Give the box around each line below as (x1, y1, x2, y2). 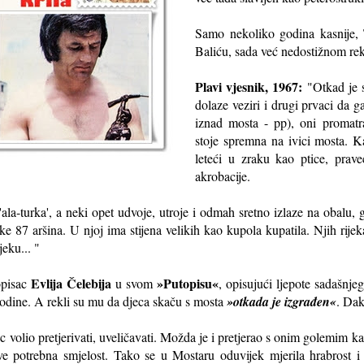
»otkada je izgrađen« (227, 292, 336, 310)
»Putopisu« (157, 273, 219, 292)
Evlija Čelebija (30, 273, 111, 292)
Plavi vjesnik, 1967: (195, 76, 303, 96)
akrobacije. (195, 167, 254, 184)
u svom (110, 274, 158, 292)
